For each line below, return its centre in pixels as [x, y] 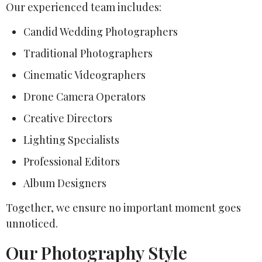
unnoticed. [32, 223]
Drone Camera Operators [85, 96]
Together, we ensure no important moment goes [123, 207]
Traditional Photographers [88, 53]
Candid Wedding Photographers [101, 31]
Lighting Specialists [71, 139]
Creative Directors [68, 118]
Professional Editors [72, 161]
